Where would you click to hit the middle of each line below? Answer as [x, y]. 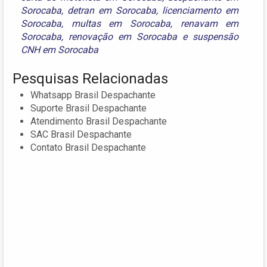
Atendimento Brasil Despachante [99, 121]
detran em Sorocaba [112, 10]
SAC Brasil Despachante [81, 134]
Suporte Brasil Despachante [89, 108]
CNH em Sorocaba [60, 49]
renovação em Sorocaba [123, 36]
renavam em [209, 23]
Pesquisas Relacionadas [90, 78]
